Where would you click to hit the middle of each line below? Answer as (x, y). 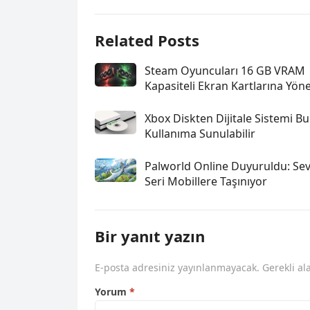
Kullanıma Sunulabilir (200, 134)
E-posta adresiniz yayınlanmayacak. (177, 267)
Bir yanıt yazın (150, 236)
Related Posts (147, 40)
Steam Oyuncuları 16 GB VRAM (225, 71)
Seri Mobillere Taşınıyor (206, 181)
